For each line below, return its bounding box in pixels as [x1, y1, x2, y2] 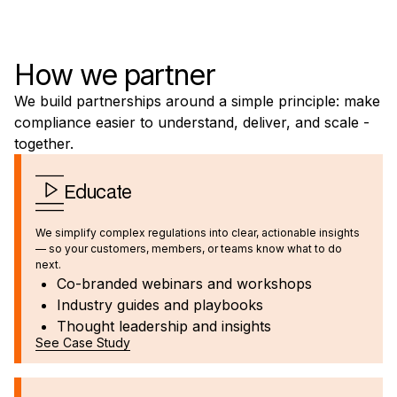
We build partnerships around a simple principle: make [14, 91, 380, 110]
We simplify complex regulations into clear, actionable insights [35, 225, 360, 239]
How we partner [14, 57, 215, 92]
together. [14, 134, 74, 152]
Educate [64, 183, 132, 202]
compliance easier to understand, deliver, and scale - [14, 113, 370, 131]
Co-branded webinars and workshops [57, 274, 312, 292]
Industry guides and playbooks [57, 295, 263, 314]
